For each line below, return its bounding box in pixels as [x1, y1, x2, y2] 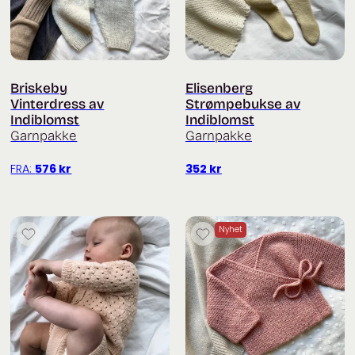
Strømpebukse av [185, 95, 300, 113]
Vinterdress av [10, 95, 105, 113]
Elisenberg [185, 79, 253, 97]
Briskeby [10, 79, 68, 97]
